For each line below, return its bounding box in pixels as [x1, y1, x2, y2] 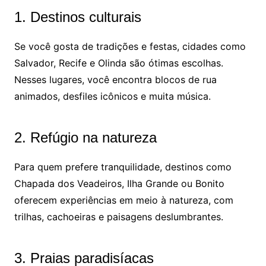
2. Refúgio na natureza [14, 129, 157, 146]
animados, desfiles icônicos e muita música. [14, 90, 211, 103]
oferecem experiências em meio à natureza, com [14, 194, 233, 207]
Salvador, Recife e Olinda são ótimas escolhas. [14, 57, 223, 69]
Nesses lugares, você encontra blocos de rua [14, 74, 217, 86]
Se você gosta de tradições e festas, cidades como [14, 40, 246, 53]
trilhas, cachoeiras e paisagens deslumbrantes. [14, 211, 223, 223]
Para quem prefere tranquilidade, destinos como [14, 161, 232, 173]
